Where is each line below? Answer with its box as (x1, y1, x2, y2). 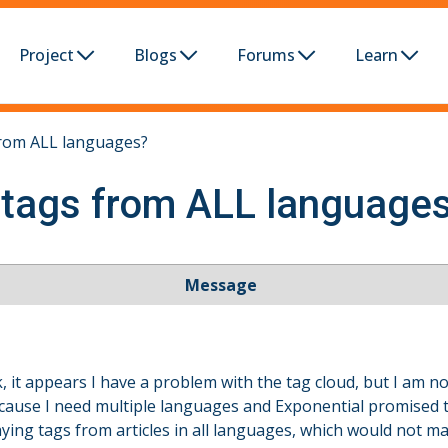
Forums (237, 44, 295, 67)
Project (19, 44, 74, 67)
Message (184, 274, 257, 297)
